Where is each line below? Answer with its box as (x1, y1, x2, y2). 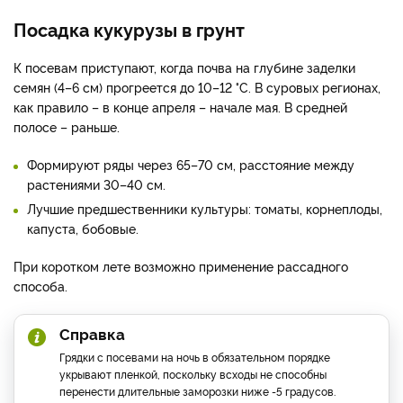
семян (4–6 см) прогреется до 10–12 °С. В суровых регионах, (13, 78, 381, 96)
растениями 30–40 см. (27, 175, 166, 193)
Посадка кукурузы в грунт (13, 16, 245, 42)
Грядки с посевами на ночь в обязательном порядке (59, 349, 330, 365)
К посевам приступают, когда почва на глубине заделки (13, 58, 355, 76)
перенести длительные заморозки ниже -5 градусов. (59, 383, 336, 399)
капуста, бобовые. (27, 219, 139, 237)
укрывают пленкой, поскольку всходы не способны (59, 366, 327, 382)
